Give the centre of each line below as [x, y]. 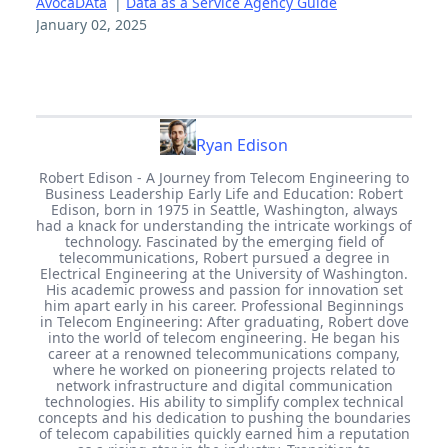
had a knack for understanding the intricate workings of [224, 225]
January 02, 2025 [91, 24]
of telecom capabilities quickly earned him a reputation [224, 433]
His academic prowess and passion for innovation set [224, 289]
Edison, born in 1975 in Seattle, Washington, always [224, 209]
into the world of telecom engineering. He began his [224, 337]
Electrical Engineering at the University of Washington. [224, 273]
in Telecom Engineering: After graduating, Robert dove [224, 321]
